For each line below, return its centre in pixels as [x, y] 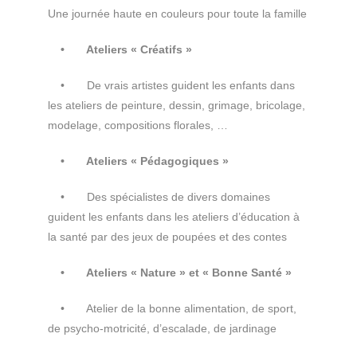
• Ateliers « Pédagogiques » [138, 161]
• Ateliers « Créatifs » [120, 49]
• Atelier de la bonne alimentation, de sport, [172, 308]
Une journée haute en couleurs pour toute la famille [177, 14]
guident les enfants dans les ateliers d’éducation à [174, 217]
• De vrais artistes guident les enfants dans [171, 85]
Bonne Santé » [252, 273]
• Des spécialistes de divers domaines [159, 197]
